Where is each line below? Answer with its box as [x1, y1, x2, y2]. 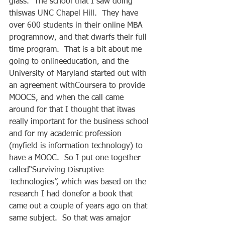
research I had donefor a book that [9, 190, 135, 198]
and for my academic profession [9, 130, 124, 138]
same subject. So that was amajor [9, 214, 133, 222]
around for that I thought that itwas [9, 105, 138, 114]
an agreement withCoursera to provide [9, 81, 148, 90]
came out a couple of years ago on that [9, 202, 150, 210]
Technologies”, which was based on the [9, 178, 149, 186]
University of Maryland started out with [9, 69, 149, 78]
